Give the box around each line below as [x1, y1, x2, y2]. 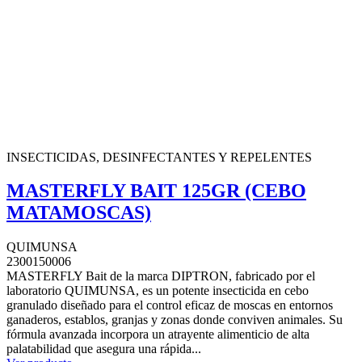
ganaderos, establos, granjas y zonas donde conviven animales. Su [6, 313, 343, 327]
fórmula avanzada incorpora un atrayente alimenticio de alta [6, 327, 309, 342]
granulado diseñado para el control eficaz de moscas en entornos [6, 298, 333, 313]
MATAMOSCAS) [6, 202, 151, 224]
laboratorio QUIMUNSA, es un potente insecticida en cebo [6, 284, 309, 298]
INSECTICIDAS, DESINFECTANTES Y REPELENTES [6, 149, 312, 164]
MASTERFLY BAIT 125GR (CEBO [6, 180, 306, 202]
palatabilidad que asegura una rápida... [6, 342, 201, 356]
